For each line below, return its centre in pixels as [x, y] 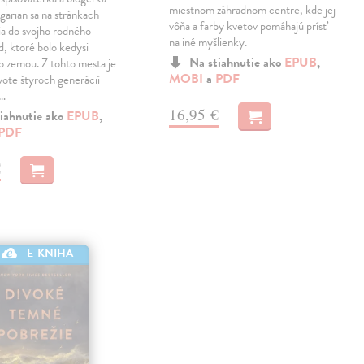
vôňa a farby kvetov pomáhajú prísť [248, 26]
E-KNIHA [50, 253]
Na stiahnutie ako [237, 63]
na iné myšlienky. [208, 43]
